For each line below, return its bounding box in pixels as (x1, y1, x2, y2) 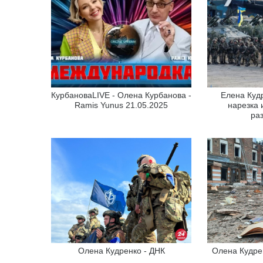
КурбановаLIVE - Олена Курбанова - (51, 90, 192, 100)
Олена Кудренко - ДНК (77, 246, 165, 256)
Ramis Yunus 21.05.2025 (75, 100, 168, 110)
